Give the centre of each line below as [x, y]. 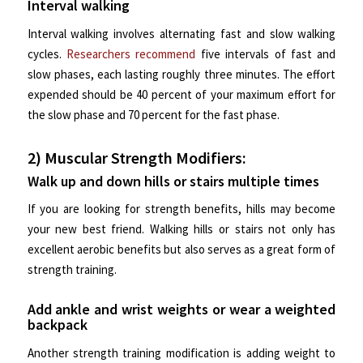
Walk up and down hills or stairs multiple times [173, 181]
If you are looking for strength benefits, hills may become [181, 209]
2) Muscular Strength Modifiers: [137, 157]
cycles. [47, 53]
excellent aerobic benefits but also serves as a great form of [181, 250]
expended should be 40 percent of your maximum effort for [181, 94]
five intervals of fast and [266, 53]
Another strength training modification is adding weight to [181, 353]
